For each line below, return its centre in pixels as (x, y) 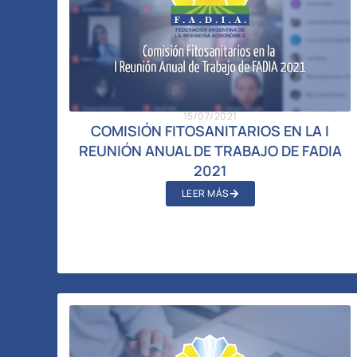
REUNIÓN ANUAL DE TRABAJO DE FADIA (210, 150)
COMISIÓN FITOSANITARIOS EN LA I (210, 130)
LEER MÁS (205, 193)
